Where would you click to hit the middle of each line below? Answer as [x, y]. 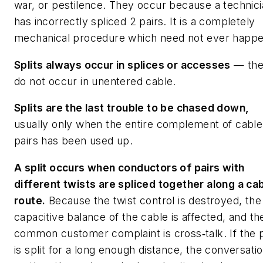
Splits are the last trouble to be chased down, [132, 108]
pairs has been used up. [74, 141]
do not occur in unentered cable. [95, 81]
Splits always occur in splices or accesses [122, 65]
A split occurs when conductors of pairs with [129, 168]
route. [30, 200]
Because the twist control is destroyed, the [154, 200]
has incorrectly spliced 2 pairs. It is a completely [135, 22]
